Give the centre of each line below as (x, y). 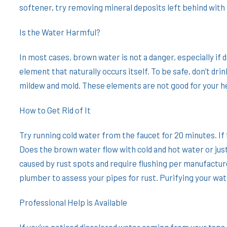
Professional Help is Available (73, 202)
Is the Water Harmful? (60, 32)
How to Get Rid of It (55, 110)
